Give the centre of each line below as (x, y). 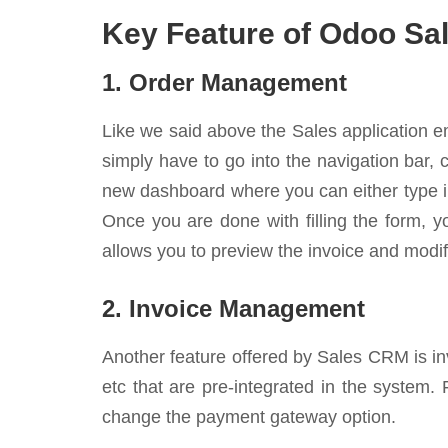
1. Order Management (224, 82)
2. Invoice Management (233, 308)
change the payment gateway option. (249, 417)
